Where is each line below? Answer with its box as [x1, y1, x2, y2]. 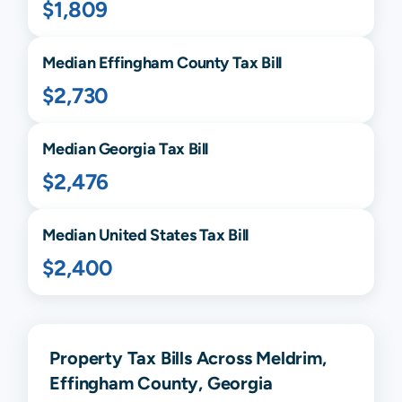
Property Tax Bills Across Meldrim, [49, 347, 327, 369]
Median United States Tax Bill [42, 225, 249, 245]
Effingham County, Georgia [49, 372, 273, 394]
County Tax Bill [173, 53, 282, 73]
